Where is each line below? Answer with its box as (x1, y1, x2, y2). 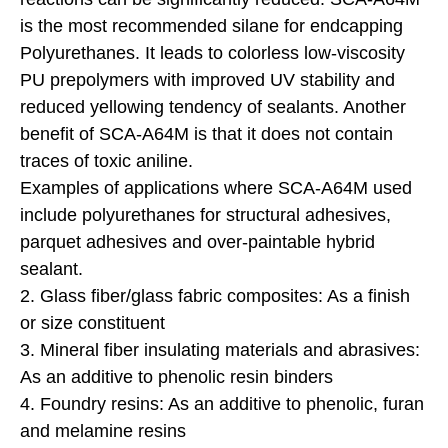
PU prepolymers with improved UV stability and (20, 69, 395, 90)
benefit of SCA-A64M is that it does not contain (20, 123, 393, 144)
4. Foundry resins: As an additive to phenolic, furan (20, 393, 424, 414)
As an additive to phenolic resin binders (20, 366, 333, 387)
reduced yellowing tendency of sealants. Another (20, 96, 406, 117)
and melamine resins (20, 420, 186, 441)
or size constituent (20, 312, 165, 333)
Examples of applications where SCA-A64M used (20, 177, 412, 198)
